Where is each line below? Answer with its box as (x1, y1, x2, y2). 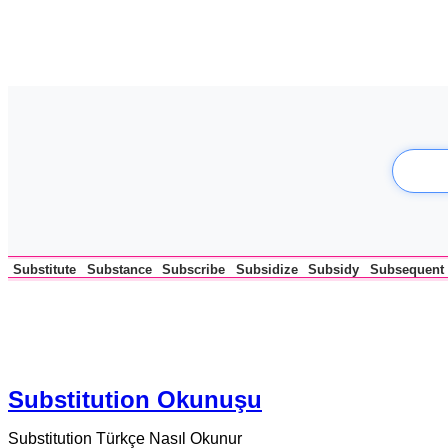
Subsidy (308, 262, 360, 278)
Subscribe (162, 262, 226, 278)
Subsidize (235, 262, 298, 278)
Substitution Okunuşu (8, 385, 262, 413)
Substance (86, 262, 152, 278)
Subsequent (369, 262, 444, 278)
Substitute (13, 262, 77, 278)
